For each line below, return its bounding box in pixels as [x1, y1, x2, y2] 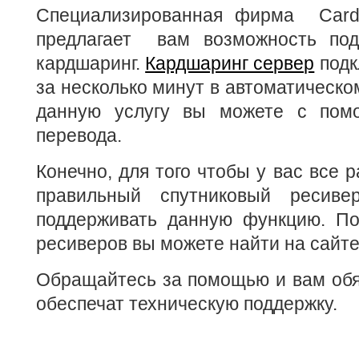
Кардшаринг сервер [145, 53, 315, 74]
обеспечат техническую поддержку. [36, 293, 337, 314]
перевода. [36, 125, 122, 146]
